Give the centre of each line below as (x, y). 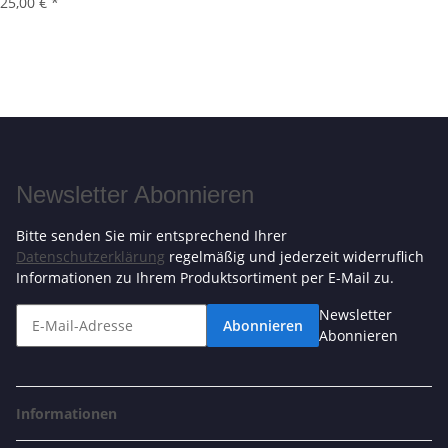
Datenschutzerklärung (90, 257)
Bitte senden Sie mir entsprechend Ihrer (151, 236)
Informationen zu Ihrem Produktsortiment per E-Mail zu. (205, 278)
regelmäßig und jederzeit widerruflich (294, 257)
